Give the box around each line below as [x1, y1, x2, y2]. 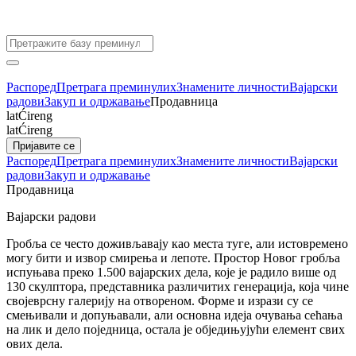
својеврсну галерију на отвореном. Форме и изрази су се [6, 294, 313, 308]
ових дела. [6, 337, 63, 350]
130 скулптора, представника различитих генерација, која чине [6, 280, 349, 293]
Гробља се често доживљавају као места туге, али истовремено [6, 237, 348, 250]
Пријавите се [13, 140, 75, 152]
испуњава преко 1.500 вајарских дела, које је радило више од [6, 265, 336, 279]
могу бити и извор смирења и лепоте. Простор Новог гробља [6, 251, 340, 265]
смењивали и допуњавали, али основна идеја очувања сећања [6, 308, 342, 322]
